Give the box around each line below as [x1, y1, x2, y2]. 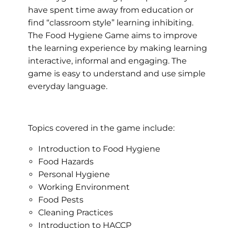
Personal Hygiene [38, 169, 110, 179]
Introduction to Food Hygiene [38, 144, 160, 154]
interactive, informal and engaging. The [28, 55, 187, 66]
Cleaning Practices [38, 207, 113, 217]
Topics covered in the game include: [28, 123, 175, 133]
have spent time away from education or [28, 5, 193, 15]
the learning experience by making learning [28, 43, 207, 53]
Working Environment [38, 182, 130, 192]
